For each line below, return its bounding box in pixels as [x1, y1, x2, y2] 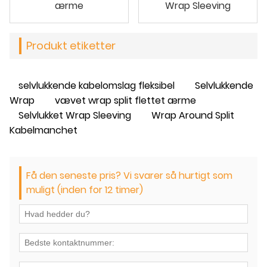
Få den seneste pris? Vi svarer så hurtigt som [26, 168, 232, 182]
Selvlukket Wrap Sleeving [18, 108, 131, 122]
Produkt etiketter [26, 38, 116, 53]
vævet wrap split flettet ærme [55, 93, 196, 107]
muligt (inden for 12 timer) [26, 182, 143, 197]
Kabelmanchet [10, 123, 77, 137]
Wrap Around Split [151, 108, 234, 122]
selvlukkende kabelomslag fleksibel [18, 78, 175, 92]
